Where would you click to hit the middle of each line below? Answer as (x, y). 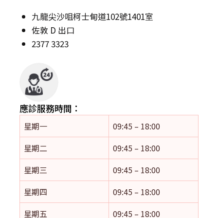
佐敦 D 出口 (53, 30)
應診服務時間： (50, 108)
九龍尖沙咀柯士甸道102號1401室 (92, 16)
